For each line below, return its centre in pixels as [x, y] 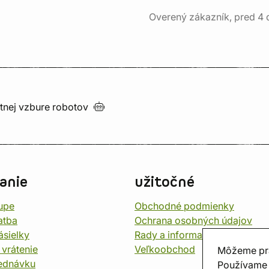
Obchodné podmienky [184, 206]
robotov [73, 107]
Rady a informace [174, 235]
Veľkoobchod [165, 249]
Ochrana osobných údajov [193, 220]
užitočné [165, 183]
